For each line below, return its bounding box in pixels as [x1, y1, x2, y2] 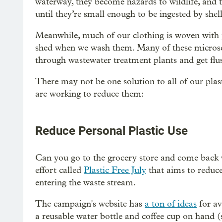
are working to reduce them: [35, 89, 144, 99]
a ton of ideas [145, 199, 197, 209]
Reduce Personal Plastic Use [35, 124, 188, 138]
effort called [35, 165, 84, 175]
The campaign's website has [35, 199, 145, 209]
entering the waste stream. [35, 177, 136, 188]
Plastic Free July [84, 165, 146, 175]
